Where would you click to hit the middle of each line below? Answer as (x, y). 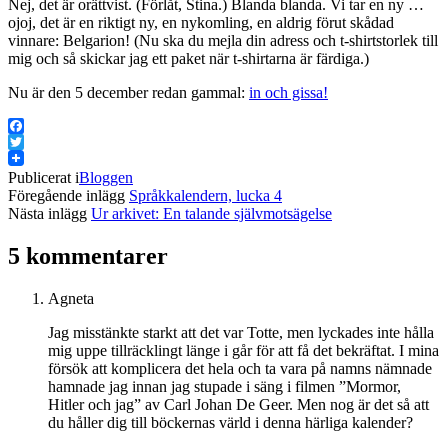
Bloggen (106, 177)
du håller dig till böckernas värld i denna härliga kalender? (230, 422)
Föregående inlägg (66, 195)
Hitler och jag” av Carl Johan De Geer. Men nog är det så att (238, 404)
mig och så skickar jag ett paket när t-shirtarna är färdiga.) (188, 58)
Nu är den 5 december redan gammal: (128, 92)
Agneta (71, 298)
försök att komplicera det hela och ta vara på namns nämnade (240, 368)
